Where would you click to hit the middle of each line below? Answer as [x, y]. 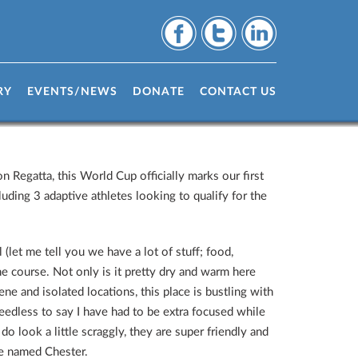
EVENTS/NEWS [72, 92]
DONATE [159, 92]
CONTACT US [238, 92]
